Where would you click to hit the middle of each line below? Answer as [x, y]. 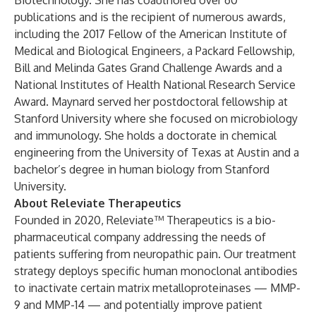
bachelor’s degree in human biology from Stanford [142, 169]
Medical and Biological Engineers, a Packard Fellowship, [154, 51]
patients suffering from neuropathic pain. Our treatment [155, 254]
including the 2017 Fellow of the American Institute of [151, 34]
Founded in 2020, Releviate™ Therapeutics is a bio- [145, 220]
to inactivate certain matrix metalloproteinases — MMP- [157, 288]
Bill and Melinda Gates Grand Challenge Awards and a [148, 68]
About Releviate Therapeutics [98, 203]
